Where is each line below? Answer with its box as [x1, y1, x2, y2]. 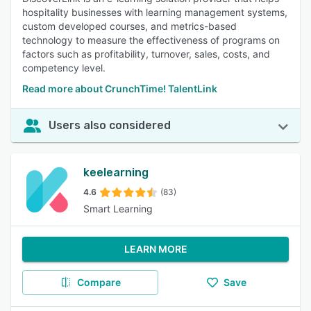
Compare [76, 276, 121, 288]
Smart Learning [83, 203, 153, 215]
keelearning [83, 166, 149, 179]
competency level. [22, 62, 106, 74]
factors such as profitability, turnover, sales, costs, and [22, 48, 270, 60]
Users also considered [49, 119, 171, 132]
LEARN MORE [124, 243, 187, 255]
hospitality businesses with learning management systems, [22, 6, 287, 18]
